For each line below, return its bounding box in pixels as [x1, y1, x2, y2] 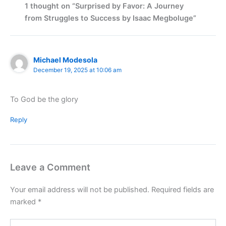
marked [10, 197, 38, 207]
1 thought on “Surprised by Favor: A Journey [25, 1, 184, 11]
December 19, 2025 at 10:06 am [33, 67, 122, 74]
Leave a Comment [10, 161, 90, 173]
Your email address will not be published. [10, 185, 149, 195]
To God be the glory [10, 95, 78, 104]
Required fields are [151, 185, 214, 195]
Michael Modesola [33, 55, 98, 65]
